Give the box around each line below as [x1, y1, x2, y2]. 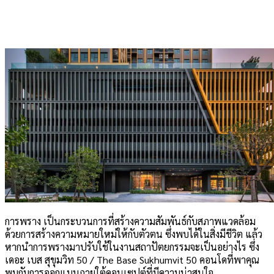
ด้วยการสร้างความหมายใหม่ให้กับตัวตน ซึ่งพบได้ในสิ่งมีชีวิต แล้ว [5, 227, 262, 240]
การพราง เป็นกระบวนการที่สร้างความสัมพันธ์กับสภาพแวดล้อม [5, 214, 256, 228]
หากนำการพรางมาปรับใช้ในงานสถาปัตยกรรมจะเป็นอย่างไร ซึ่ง [5, 240, 259, 253]
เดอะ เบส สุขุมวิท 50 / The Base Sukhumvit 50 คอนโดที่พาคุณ [5, 253, 259, 266]
